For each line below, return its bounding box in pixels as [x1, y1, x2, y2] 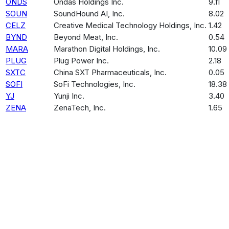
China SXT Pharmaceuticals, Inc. [54, 67, 167, 77]
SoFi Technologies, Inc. [54, 79, 135, 89]
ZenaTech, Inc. [54, 102, 106, 112]
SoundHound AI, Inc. [54, 8, 125, 18]
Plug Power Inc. [54, 55, 109, 65]
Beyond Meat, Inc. [54, 32, 118, 42]
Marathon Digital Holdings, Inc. [54, 43, 160, 54]
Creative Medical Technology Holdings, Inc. [54, 20, 207, 30]
